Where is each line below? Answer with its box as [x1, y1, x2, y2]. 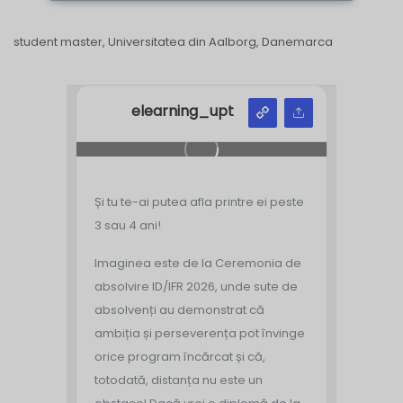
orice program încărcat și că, [94, 347, 265, 365]
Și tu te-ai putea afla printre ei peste [94, 193, 304, 210]
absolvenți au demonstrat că [94, 300, 264, 318]
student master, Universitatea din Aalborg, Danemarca [13, 32, 333, 50]
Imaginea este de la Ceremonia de [94, 254, 301, 272]
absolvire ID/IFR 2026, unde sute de [94, 277, 298, 295]
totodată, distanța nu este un [94, 371, 263, 389]
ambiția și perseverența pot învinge [94, 324, 305, 342]
